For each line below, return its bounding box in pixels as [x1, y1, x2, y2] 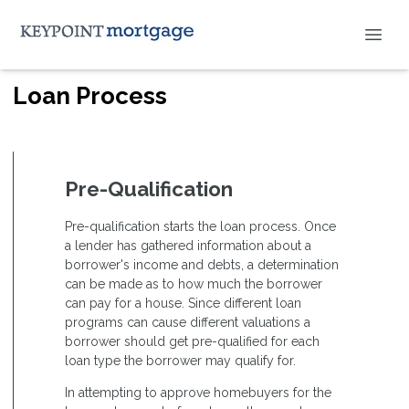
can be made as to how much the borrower [65, 276, 322, 291]
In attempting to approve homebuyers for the [65, 384, 331, 400]
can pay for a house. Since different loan [65, 295, 301, 310]
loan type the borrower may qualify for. [65, 352, 296, 368]
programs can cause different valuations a [65, 314, 310, 330]
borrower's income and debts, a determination [65, 257, 339, 272]
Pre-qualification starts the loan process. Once [65, 218, 336, 234]
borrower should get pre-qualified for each [65, 333, 320, 349]
